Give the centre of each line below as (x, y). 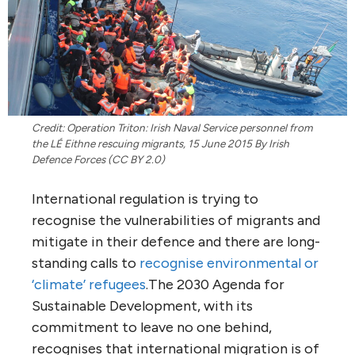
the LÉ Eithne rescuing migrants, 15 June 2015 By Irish (160, 143)
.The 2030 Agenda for (215, 284)
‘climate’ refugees (89, 284)
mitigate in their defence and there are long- (176, 241)
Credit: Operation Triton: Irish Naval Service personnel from (172, 127)
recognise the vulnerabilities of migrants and (176, 220)
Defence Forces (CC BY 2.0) (98, 159)
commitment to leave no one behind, (152, 327)
